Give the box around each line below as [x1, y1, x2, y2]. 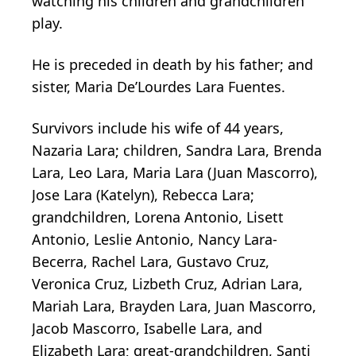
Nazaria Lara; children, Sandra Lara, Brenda [32, 140, 322, 160]
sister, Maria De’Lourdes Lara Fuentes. [32, 76, 285, 96]
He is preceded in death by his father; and [32, 54, 313, 74]
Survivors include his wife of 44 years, [32, 118, 284, 137]
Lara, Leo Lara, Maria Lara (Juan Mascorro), [32, 162, 318, 182]
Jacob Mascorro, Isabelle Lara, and [32, 318, 262, 338]
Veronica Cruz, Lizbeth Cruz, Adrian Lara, [32, 273, 303, 293]
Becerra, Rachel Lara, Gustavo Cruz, [32, 251, 269, 271]
